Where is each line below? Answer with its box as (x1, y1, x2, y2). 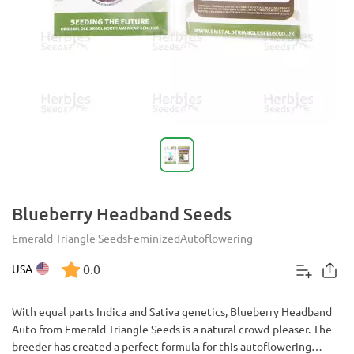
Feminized (127, 231, 180, 245)
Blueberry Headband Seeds (12, 203, 232, 224)
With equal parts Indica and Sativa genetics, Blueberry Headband (12, 304, 332, 318)
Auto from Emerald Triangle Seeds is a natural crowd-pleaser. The (12, 322, 332, 336)
